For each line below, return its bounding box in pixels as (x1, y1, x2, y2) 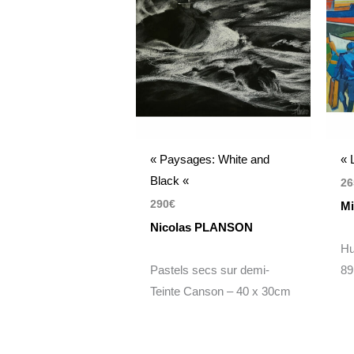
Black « (150, 174, 193, 188)
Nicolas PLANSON (150, 220, 254, 234)
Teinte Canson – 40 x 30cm (150, 284, 292, 298)
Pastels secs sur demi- (150, 262, 270, 277)
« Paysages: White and (150, 153, 270, 167)
